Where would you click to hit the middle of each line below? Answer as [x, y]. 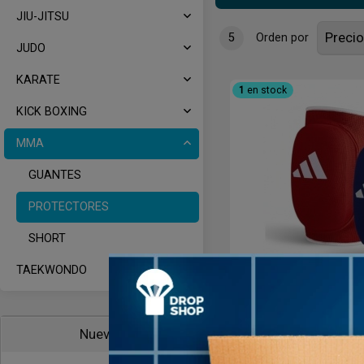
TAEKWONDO [52, 270]
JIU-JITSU [43, 17]
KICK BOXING [52, 112]
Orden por [282, 38]
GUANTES [55, 175]
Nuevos [102, 334]
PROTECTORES [69, 207]
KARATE [38, 80]
